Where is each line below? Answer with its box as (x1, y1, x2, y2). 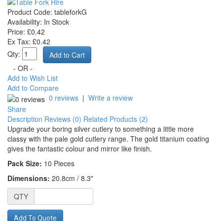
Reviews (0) (44, 113, 81, 124)
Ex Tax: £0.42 (7, 37, 50, 47)
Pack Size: (7, 158, 42, 168)
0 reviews (49, 93, 78, 103)
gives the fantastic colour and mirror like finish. (7, 143, 152, 153)
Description (7, 113, 42, 124)
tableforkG (52, 7, 87, 17)
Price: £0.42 (7, 27, 45, 37)
